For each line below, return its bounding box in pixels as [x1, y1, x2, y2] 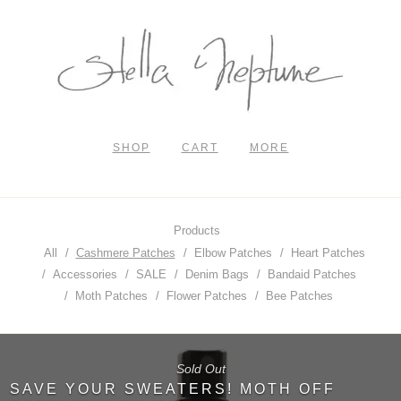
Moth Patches [75, 289, 148, 303]
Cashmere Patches [75, 246, 175, 260]
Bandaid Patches [267, 268, 356, 281]
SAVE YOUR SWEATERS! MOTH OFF [10, 380, 337, 397]
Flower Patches [166, 289, 247, 303]
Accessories [52, 268, 117, 281]
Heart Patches [290, 246, 365, 260]
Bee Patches [266, 289, 333, 303]
